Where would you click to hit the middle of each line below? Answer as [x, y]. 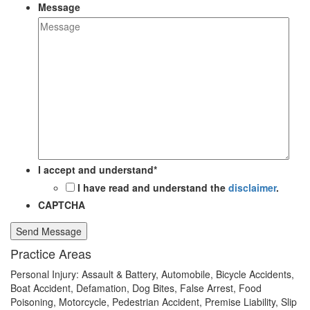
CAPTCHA [62, 205]
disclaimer [252, 188]
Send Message [49, 231]
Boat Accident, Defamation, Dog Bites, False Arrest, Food [136, 288]
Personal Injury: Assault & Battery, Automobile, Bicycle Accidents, [152, 274]
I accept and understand [96, 170]
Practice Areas [51, 254]
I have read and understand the [153, 188]
